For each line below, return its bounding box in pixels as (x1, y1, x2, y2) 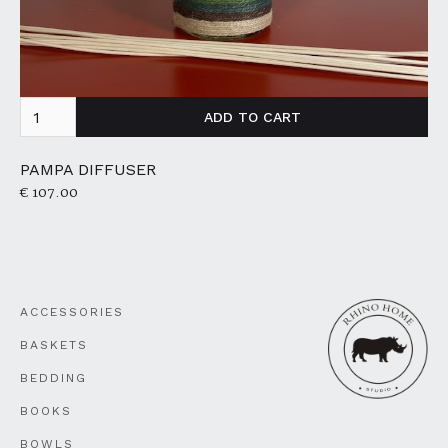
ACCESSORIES (20, 305, 124, 319)
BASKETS (20, 338, 88, 352)
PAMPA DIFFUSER (20, 160, 156, 179)
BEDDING (20, 371, 87, 385)
